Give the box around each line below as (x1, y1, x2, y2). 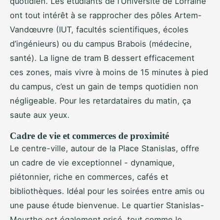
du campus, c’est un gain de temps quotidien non (10, 82, 198, 92)
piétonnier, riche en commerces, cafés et (10, 172, 168, 182)
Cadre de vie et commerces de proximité (10, 131, 169, 141)
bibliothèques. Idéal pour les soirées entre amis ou (10, 186, 204, 196)
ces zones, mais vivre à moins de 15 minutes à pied (10, 67, 208, 78)
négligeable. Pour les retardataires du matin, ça (10, 96, 191, 106)
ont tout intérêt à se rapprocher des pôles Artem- (10, 10, 202, 21)
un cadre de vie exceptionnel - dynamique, (10, 158, 175, 168)
